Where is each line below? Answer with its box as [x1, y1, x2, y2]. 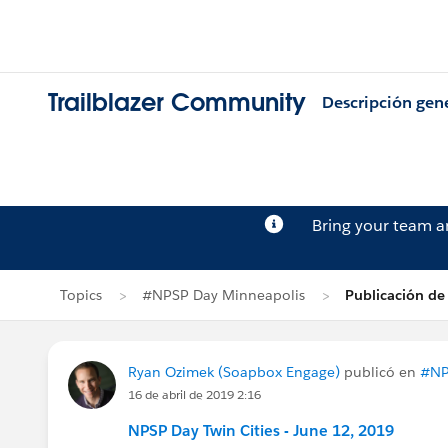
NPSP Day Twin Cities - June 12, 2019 [128, 421, 394, 440]
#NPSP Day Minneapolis [142, 286, 305, 304]
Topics [60, 286, 102, 304]
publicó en [340, 363, 420, 381]
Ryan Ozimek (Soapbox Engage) [128, 363, 340, 381]
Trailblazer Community [48, 87, 306, 119]
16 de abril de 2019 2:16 [128, 386, 261, 403]
